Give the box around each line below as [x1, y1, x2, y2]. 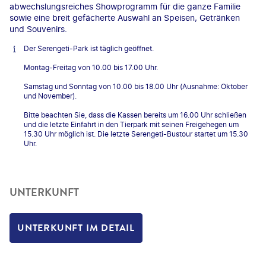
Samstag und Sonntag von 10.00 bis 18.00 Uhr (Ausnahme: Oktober [24, 81, 248, 91]
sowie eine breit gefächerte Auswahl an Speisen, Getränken [9, 12, 240, 23]
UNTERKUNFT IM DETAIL [17, 221, 135, 235]
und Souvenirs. [9, 23, 67, 34]
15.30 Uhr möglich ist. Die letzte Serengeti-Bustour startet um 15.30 [24, 129, 248, 138]
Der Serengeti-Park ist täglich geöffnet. [24, 43, 154, 53]
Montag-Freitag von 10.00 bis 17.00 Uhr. [24, 62, 158, 72]
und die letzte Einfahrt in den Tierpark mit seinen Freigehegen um [24, 119, 239, 129]
